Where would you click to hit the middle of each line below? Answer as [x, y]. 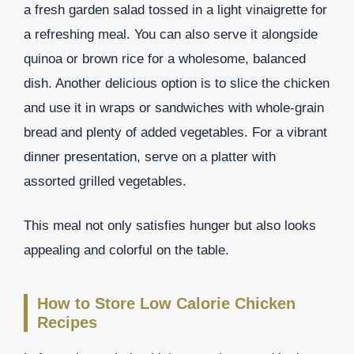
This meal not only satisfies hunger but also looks [170, 226]
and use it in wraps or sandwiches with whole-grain [174, 107]
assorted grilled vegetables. [105, 181]
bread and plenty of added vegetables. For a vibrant [175, 132]
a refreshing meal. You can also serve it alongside [171, 34]
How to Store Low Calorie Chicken [166, 304]
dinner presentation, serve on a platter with [150, 156]
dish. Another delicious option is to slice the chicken [177, 83]
